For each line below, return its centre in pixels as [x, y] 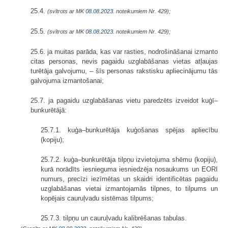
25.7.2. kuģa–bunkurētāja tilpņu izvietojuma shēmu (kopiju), [129, 159]
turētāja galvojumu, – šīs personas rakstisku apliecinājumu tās [124, 71]
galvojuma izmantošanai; [67, 80]
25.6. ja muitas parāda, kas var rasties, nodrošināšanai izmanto [124, 51]
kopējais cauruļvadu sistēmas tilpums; [97, 198]
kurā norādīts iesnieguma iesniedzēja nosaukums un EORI [129, 169]
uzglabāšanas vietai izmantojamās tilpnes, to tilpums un [129, 188]
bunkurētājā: [49, 110]
